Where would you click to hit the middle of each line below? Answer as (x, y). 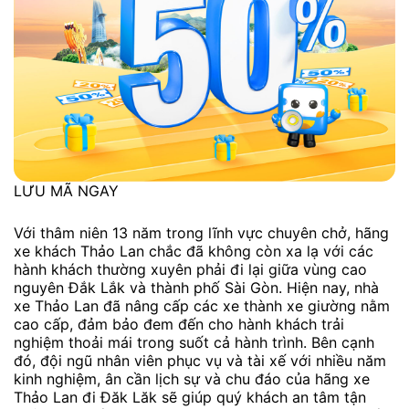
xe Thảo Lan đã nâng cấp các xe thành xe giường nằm (202, 305)
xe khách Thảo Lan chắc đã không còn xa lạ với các (194, 251)
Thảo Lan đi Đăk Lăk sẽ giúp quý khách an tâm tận (190, 397)
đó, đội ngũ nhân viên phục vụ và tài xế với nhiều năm (200, 360)
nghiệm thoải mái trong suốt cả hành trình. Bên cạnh (194, 342)
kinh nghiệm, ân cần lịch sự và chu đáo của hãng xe (192, 378)
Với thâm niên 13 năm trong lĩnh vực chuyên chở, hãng (201, 232)
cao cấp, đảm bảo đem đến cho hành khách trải (179, 324)
